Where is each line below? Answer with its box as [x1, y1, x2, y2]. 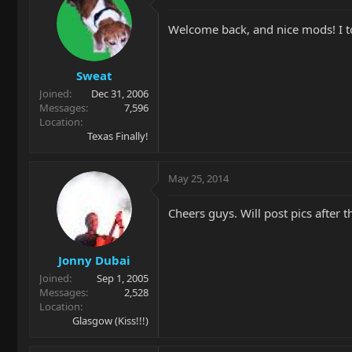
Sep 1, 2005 [97, 271, 148, 285]
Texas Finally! [87, 128, 148, 143]
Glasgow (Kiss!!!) [72, 313, 148, 328]
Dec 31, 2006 [91, 86, 148, 101]
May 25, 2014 [168, 170, 229, 185]
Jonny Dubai [57, 252, 130, 268]
